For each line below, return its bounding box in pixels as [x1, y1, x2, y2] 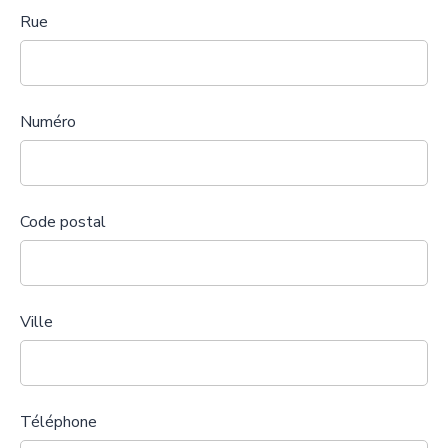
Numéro [20, 111, 76, 133]
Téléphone [20, 411, 97, 433]
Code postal [20, 211, 106, 233]
